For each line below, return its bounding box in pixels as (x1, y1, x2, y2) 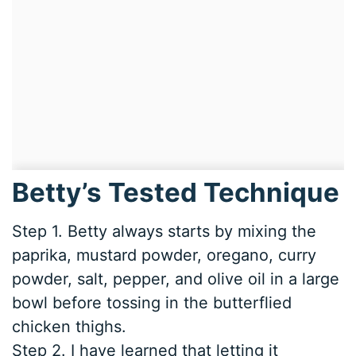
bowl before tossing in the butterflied (12, 293, 292, 313)
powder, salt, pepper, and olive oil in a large (12, 269, 340, 289)
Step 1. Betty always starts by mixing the (12, 222, 317, 242)
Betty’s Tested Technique (12, 176, 340, 208)
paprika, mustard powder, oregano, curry (12, 246, 317, 265)
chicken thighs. (12, 317, 127, 337)
